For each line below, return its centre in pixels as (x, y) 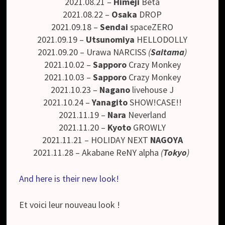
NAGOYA (166, 140)
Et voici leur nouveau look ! (70, 205)
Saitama (168, 52)
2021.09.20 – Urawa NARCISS (92, 52)
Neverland (147, 115)
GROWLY (150, 128)
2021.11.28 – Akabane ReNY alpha (97, 153)
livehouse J (153, 90)
